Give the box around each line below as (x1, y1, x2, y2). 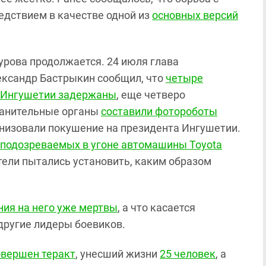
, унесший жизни (75, 248, 160, 260)
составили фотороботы (101, 105, 217, 118)
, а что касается (118, 201, 195, 214)
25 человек (160, 248, 216, 260)
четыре (166, 72, 203, 84)
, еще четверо (116, 88, 185, 101)
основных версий (152, 9, 238, 21)
